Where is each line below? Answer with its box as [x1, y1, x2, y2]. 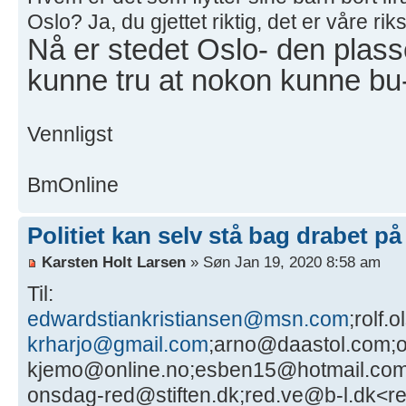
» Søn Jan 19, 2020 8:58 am [186, 253, 381, 272]
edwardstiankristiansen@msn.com [27, 307, 349, 332]
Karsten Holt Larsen [42, 253, 186, 272]
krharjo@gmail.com [27, 333, 208, 357]
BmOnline [27, 172, 119, 197]
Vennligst [27, 121, 112, 146]
